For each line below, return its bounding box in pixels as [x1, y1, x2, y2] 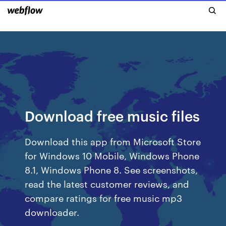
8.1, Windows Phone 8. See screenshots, [25, 163, 198, 176]
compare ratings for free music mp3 [25, 191, 183, 204]
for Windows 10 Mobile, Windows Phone [25, 149, 200, 161]
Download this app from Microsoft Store [25, 135, 201, 147]
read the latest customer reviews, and [25, 177, 190, 190]
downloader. [25, 205, 80, 218]
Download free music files [25, 106, 200, 125]
